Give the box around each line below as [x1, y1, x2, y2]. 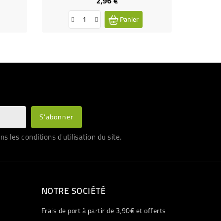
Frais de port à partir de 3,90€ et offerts [41, 204, 166, 217]
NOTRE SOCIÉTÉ [41, 182, 106, 199]
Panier [118, 12, 139, 26]
